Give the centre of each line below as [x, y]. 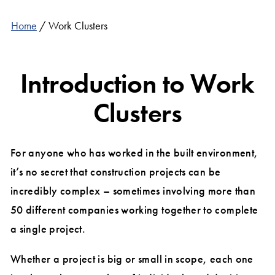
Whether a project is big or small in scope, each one [132, 258]
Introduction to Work [137, 83]
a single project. [48, 228]
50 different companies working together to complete [134, 209]
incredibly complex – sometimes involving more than [133, 190]
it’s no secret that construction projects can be [116, 171]
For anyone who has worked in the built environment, [134, 152]
